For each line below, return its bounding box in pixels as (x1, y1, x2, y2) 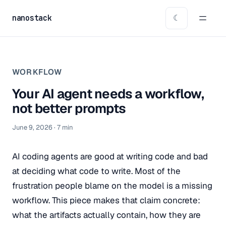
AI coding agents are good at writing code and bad (12, 151, 208, 162)
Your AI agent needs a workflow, (12, 85, 204, 102)
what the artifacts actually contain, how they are (12, 209, 201, 220)
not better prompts (12, 100, 126, 117)
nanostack (12, 13, 52, 23)
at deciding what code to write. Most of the (12, 165, 181, 177)
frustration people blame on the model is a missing (12, 180, 212, 191)
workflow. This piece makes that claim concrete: (12, 195, 200, 206)
